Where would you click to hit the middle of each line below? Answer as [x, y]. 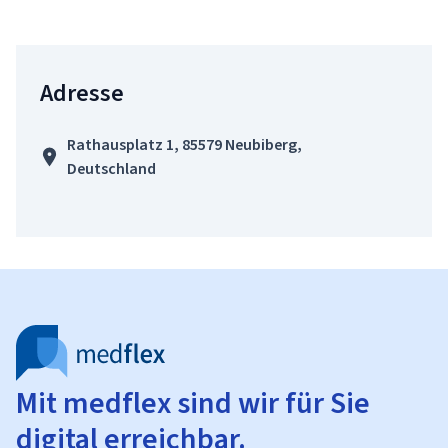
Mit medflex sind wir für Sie [193, 403]
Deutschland [111, 168]
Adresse [82, 93]
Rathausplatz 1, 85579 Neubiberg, [184, 144]
